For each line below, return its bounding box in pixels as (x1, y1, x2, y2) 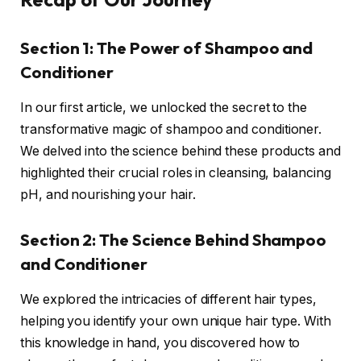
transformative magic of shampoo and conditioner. (20, 122, 322, 138)
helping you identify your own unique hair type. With (20, 313, 331, 330)
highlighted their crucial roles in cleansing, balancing (20, 165, 331, 181)
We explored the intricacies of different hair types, (20, 292, 317, 308)
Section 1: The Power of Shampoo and (20, 37, 313, 58)
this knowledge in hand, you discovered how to (20, 335, 301, 351)
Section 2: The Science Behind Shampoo (20, 229, 327, 250)
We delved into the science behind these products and (20, 143, 341, 160)
